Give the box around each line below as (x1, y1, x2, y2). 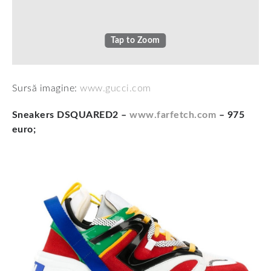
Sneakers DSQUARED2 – (12, 110, 130, 120)
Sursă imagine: (12, 83, 80, 93)
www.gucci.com (80, 83, 151, 93)
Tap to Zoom (111, 36, 160, 45)
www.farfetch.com (129, 110, 217, 120)
